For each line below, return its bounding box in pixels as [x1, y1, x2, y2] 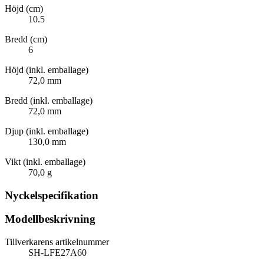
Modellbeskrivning [5, 213, 95, 226]
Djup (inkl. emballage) [5, 126, 88, 136]
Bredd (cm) [5, 34, 47, 44]
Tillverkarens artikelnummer [5, 237, 109, 247]
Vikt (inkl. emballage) [5, 156, 85, 167]
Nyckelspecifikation [5, 189, 98, 202]
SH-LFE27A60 [28, 247, 87, 258]
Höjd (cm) [5, 3, 43, 14]
